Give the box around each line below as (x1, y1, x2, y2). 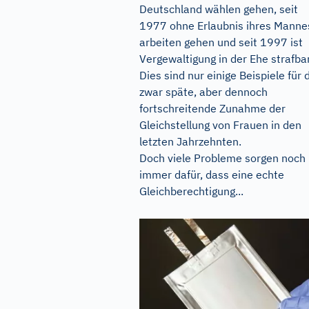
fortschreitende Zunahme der (139, 101, 286, 115)
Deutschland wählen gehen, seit (139, 1, 298, 16)
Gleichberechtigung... (139, 183, 243, 198)
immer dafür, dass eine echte (139, 167, 284, 181)
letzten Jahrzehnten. (139, 134, 241, 148)
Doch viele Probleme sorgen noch (139, 150, 306, 165)
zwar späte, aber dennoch (139, 84, 268, 99)
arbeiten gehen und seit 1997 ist (139, 34, 303, 49)
